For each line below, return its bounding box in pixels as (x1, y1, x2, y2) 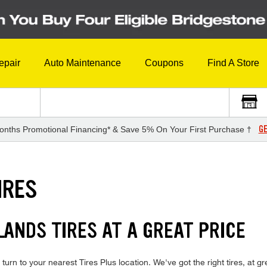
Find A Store (207, 58, 259, 69)
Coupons (145, 58, 184, 69)
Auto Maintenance (44, 58, 121, 69)
